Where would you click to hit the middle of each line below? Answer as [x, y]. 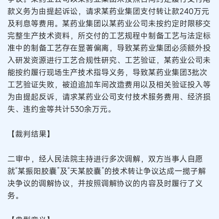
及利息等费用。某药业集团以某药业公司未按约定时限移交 [109, 24]
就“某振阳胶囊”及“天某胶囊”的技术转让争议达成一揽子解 [107, 171]
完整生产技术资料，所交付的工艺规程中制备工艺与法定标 [109, 36]
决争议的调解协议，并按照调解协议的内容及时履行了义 [105, 183]
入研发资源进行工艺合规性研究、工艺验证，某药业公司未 [109, 60]
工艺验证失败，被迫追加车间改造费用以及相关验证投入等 [109, 85]
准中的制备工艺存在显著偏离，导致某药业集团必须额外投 [109, 48]
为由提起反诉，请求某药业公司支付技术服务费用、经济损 [109, 97]
